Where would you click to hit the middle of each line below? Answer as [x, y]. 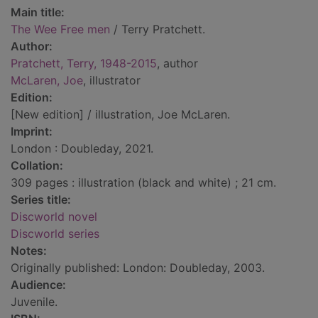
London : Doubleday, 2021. [82, 149]
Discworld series [55, 234]
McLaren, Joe [47, 81]
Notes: [29, 251]
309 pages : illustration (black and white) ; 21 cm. [143, 183]
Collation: [37, 166]
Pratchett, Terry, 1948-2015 [84, 64]
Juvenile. [34, 302]
